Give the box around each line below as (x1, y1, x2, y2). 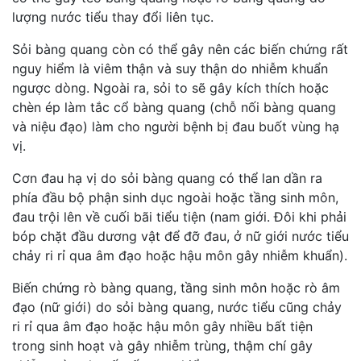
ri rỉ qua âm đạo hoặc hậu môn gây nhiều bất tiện (12, 317, 313, 334)
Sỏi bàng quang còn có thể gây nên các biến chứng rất (12, 40, 348, 57)
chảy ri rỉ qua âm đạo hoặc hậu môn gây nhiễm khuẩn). (12, 247, 347, 263)
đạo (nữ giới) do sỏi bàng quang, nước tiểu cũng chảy (12, 298, 342, 315)
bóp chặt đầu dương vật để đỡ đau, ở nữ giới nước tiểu (12, 227, 349, 244)
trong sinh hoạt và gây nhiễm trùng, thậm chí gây (12, 337, 313, 354)
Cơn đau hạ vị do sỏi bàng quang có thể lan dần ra (12, 169, 322, 186)
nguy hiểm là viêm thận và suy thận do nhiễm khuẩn (12, 60, 328, 77)
